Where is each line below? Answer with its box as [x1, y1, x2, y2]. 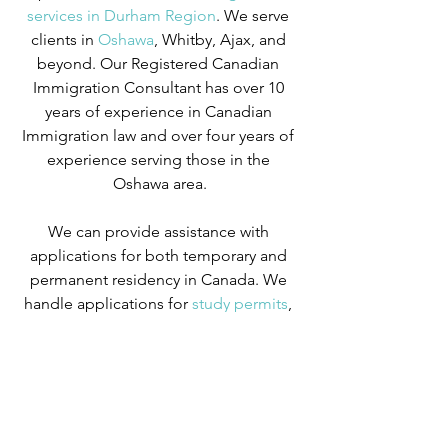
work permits [197, 341, 294, 361]
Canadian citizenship [63, 365, 215, 385]
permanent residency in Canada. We [29, 269, 291, 289]
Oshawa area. [113, 173, 207, 193]
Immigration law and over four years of [22, 125, 298, 145]
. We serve [216, 5, 293, 25]
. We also [214, 365, 284, 385]
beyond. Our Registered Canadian [37, 53, 283, 73]
